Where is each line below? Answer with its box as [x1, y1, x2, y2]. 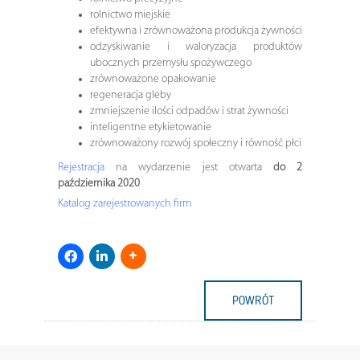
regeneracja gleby [89, 88, 171, 101]
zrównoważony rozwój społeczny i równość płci [89, 137, 301, 149]
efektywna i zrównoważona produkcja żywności [89, 24, 302, 37]
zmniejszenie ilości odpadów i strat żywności [89, 104, 288, 117]
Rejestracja [57, 161, 104, 174]
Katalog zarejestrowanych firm [57, 197, 191, 210]
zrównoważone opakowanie [89, 72, 216, 85]
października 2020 [57, 177, 140, 190]
